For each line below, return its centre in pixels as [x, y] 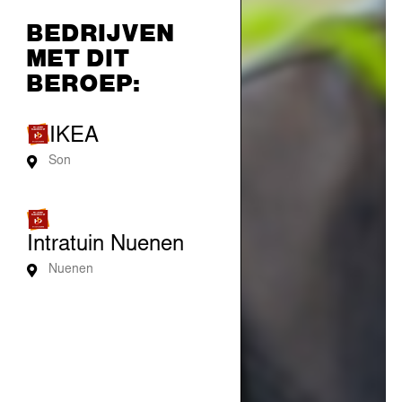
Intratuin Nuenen [105, 246]
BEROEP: [84, 82]
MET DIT [79, 57]
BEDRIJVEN [101, 32]
